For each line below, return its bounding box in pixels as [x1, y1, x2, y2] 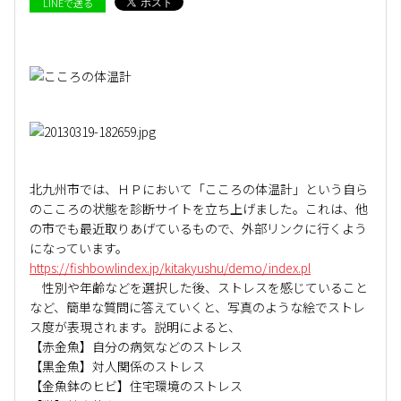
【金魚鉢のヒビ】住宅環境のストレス [30, 377, 243, 395]
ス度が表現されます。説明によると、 [30, 318, 241, 336]
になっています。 [30, 239, 128, 257]
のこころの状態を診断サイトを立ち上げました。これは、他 [30, 200, 368, 218]
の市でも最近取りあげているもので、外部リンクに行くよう [30, 219, 367, 237]
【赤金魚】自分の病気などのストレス [30, 337, 243, 355]
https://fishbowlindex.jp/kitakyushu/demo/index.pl [30, 259, 311, 277]
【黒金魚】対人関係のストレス [30, 357, 205, 375]
